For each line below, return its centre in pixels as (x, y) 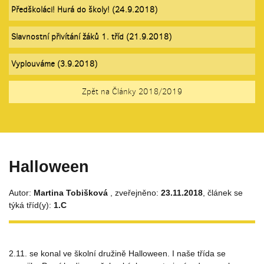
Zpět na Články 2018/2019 (132, 91)
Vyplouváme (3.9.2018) (54, 64)
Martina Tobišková (72, 192)
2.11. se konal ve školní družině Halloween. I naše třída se (117, 253)
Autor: (21, 192)
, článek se (223, 192)
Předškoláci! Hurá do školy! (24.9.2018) (84, 9)
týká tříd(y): (31, 205)
